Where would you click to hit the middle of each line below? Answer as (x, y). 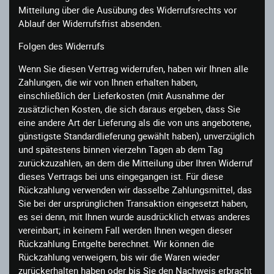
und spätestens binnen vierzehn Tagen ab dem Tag (120, 149)
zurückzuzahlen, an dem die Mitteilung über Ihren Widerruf (135, 162)
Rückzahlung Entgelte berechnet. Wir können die (116, 243)
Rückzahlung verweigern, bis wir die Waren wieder (119, 257)
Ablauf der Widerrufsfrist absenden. (90, 23)
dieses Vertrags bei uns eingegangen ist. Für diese (121, 176)
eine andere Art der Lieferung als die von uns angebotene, (135, 122)
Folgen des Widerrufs (61, 46)
